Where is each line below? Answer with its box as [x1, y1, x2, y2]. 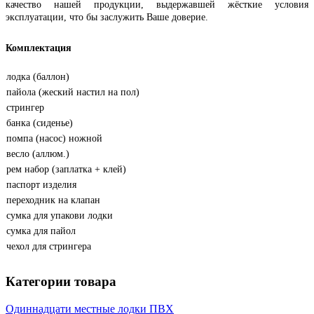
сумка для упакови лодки [6, 210, 113, 221]
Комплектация [6, 43, 71, 54]
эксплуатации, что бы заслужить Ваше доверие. [6, 11, 208, 22]
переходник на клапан [6, 195, 100, 206]
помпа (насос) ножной [6, 133, 102, 144]
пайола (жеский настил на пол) [6, 87, 139, 98]
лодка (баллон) [6, 71, 69, 83]
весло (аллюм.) [6, 149, 69, 160]
